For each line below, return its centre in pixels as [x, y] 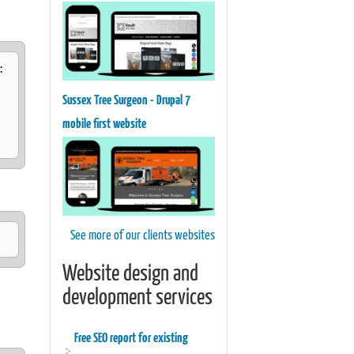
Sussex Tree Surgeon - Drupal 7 [126, 101]
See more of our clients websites [143, 236]
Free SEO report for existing [131, 339]
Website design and [130, 275]
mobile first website [104, 125]
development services [137, 299]
